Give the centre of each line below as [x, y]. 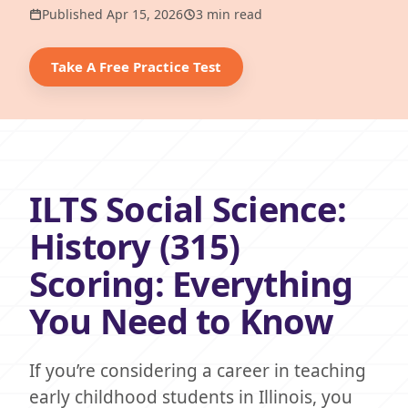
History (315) [135, 246]
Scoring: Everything [191, 283]
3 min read [229, 14]
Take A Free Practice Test [136, 66]
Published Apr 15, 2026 [112, 14]
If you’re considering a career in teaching [198, 371]
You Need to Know [181, 321]
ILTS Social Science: [188, 209]
